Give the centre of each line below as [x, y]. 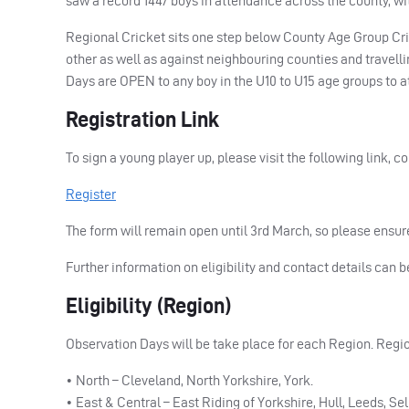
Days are [93, 80]
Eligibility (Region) [148, 305]
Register [91, 194]
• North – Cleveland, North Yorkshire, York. [189, 380]
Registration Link [142, 119]
